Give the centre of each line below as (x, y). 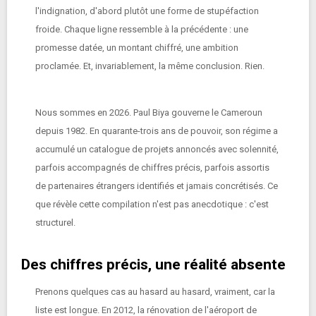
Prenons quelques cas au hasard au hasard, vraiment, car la (155, 292)
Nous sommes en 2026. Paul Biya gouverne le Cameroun (149, 113)
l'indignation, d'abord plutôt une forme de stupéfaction (147, 11)
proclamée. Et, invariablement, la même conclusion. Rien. (150, 66)
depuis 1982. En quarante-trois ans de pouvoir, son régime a (157, 131)
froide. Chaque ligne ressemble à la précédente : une (142, 29)
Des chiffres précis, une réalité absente (153, 265)
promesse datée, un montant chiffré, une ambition (137, 48)
